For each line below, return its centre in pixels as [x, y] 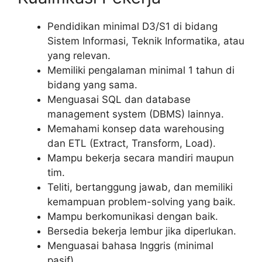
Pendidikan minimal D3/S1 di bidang [132, 26]
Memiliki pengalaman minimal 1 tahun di [141, 70]
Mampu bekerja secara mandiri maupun [141, 158]
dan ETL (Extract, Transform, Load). [132, 143]
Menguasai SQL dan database [119, 99]
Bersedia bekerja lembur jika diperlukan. [142, 231]
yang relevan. [79, 55]
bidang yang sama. [92, 85]
